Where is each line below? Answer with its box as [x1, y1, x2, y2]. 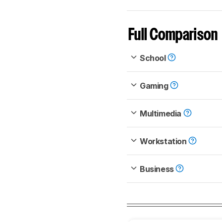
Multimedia [140, 109, 183, 119]
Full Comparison [128, 28, 218, 43]
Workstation [140, 136, 189, 147]
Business [140, 164, 176, 174]
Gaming [140, 81, 170, 91]
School [140, 53, 168, 63]
